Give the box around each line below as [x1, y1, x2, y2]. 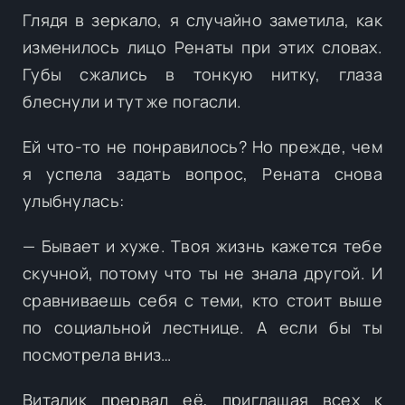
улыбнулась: [23, 189, 125, 212]
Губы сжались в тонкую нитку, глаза [23, 62, 382, 85]
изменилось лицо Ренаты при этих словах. [23, 35, 382, 58]
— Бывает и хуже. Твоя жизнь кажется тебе [23, 234, 382, 257]
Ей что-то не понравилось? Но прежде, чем [23, 135, 382, 157]
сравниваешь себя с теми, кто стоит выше [23, 288, 382, 311]
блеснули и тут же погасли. [23, 89, 242, 112]
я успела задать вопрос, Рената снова [23, 162, 382, 184]
